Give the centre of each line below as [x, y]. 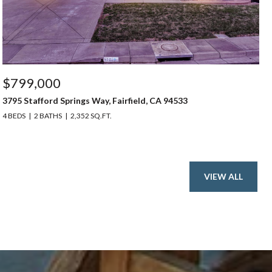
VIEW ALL [223, 176]
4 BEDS [14, 116]
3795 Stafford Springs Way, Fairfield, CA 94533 [95, 100]
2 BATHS [48, 116]
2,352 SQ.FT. [91, 116]
